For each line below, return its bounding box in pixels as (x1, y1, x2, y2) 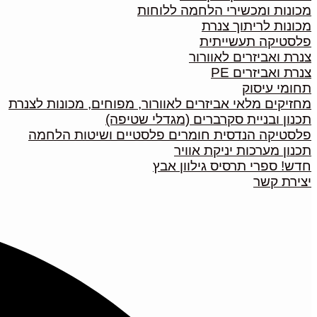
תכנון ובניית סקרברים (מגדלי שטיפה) (105, 112, 311, 127)
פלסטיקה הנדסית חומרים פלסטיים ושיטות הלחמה (28, 127, 311, 142)
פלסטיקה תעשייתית (200, 34, 311, 49)
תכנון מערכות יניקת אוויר (174, 143, 311, 158)
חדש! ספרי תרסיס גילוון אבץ (153, 158, 311, 173)
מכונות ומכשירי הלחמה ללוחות (137, 3, 311, 18)
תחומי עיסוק (242, 81, 311, 96)
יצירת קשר (253, 174, 311, 189)
